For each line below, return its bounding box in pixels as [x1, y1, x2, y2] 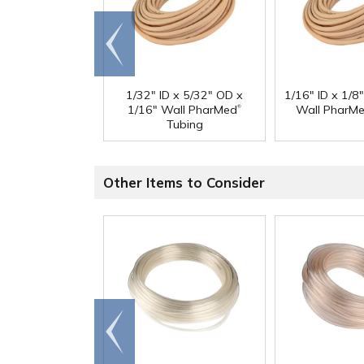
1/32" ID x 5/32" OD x [126, 88, 243, 103]
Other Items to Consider [103, 174, 265, 192]
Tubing [166, 117, 203, 132]
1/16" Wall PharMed [128, 102, 237, 118]
